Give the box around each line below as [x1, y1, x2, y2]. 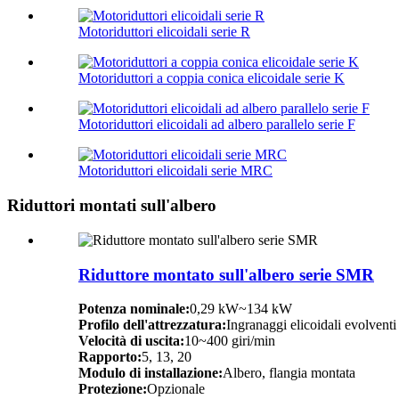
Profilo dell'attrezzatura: [78, 317, 226, 333]
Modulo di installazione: [78, 365, 223, 381]
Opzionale [147, 381, 205, 397]
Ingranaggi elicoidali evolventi [226, 317, 396, 333]
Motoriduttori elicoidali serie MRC [78, 163, 273, 179]
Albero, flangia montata [223, 365, 355, 381]
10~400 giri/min [184, 333, 275, 349]
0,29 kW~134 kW [190, 301, 292, 317]
